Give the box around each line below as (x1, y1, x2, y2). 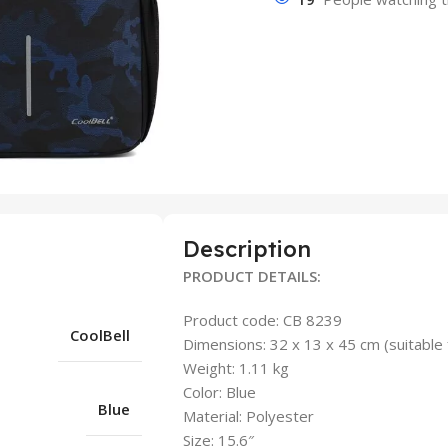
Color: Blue (182, 382, 256, 402)
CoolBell (70, 325, 130, 345)
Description (182, 235, 311, 263)
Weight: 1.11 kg (182, 358, 289, 378)
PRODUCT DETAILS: (182, 266, 321, 286)
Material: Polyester (182, 406, 314, 426)
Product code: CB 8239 (182, 310, 342, 330)
